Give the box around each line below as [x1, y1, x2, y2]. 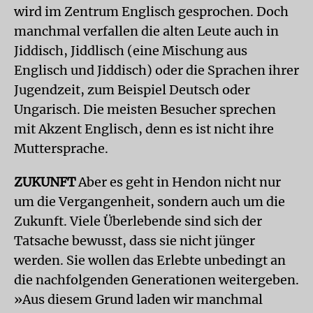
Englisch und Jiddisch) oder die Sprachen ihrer [14, 62, 299, 78]
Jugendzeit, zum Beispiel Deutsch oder [14, 82, 250, 98]
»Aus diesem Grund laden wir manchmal [14, 291, 263, 307]
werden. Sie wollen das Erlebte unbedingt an [14, 252, 286, 268]
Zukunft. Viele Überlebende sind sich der [14, 213, 262, 229]
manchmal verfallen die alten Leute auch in [14, 23, 279, 39]
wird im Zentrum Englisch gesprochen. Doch [14, 3, 289, 20]
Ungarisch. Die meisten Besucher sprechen [14, 101, 276, 117]
